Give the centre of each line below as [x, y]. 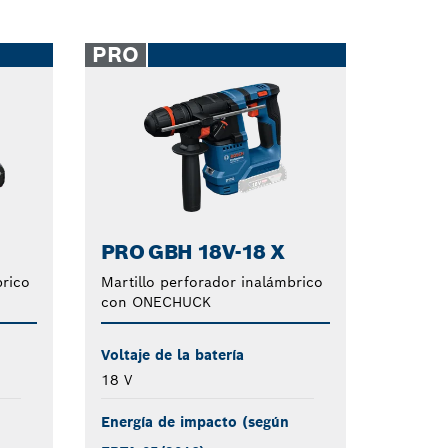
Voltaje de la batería [172, 354]
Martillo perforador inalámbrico [211, 281]
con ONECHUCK [155, 301]
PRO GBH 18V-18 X [192, 251]
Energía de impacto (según [194, 421]
